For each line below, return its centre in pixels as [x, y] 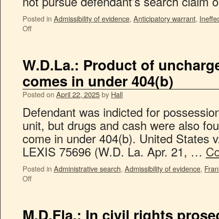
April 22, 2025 [78, 94]
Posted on [38, 94]
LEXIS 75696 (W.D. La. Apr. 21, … [114, 151]
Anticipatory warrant [164, 18]
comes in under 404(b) [98, 81]
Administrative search [87, 168]
